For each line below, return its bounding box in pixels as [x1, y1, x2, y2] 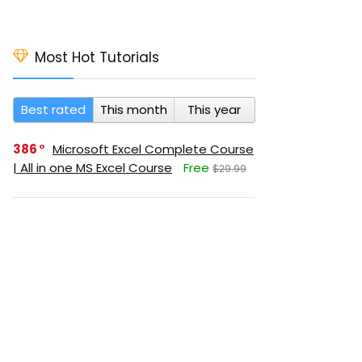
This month [99, 101, 167, 118]
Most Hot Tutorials [35, 48, 159, 67]
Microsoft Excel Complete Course [53, 141, 254, 158]
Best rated [21, 101, 86, 118]
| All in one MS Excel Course [13, 159, 172, 176]
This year [187, 101, 242, 118]
